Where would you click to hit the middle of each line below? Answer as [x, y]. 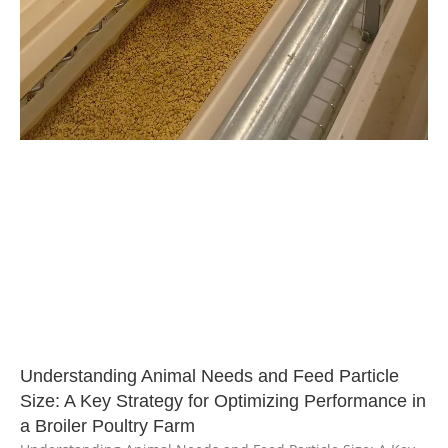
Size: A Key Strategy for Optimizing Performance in [223, 400]
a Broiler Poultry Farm [107, 425]
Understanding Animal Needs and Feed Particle [209, 375]
